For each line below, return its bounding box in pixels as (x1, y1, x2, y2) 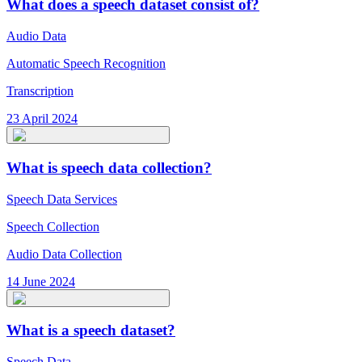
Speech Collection (6, 219, 99, 234)
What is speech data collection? (6, 158, 212, 176)
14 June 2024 (6, 274, 75, 288)
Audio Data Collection (6, 246, 122, 261)
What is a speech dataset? (6, 322, 175, 339)
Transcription (6, 84, 74, 99)
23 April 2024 (6, 112, 78, 126)
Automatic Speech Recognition (6, 57, 166, 71)
